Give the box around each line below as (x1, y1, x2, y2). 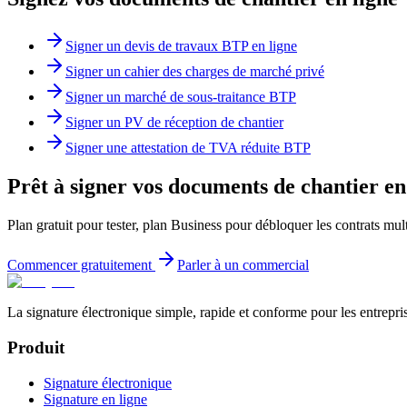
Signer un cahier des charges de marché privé (65, 64, 324, 80)
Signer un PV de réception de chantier (65, 114, 283, 131)
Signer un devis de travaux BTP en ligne (65, 38, 297, 55)
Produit (7, 337, 65, 357)
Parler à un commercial (177, 257, 309, 273)
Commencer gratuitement (7, 257, 152, 273)
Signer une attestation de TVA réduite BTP (65, 140, 311, 156)
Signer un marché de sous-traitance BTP (65, 89, 296, 105)
